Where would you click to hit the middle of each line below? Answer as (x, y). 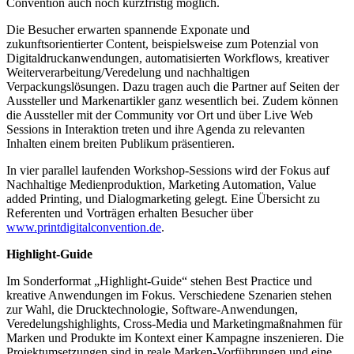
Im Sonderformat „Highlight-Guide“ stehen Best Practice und (159, 281)
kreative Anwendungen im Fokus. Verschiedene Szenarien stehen (169, 295)
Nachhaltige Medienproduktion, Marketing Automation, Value (161, 184)
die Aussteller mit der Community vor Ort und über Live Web (160, 115)
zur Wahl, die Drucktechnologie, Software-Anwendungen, (152, 309)
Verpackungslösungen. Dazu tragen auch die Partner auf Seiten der (173, 86)
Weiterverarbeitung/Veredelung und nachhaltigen (128, 72)
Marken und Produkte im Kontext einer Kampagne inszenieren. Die (175, 337)
